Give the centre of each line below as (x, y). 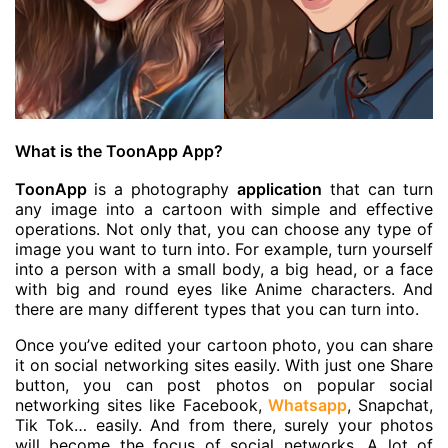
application (279, 188)
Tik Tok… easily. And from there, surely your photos (224, 424)
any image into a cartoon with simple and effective (224, 208)
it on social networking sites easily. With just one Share (224, 364)
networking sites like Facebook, (138, 404)
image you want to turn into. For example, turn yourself (224, 248)
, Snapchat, (390, 404)
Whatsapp (307, 404)
